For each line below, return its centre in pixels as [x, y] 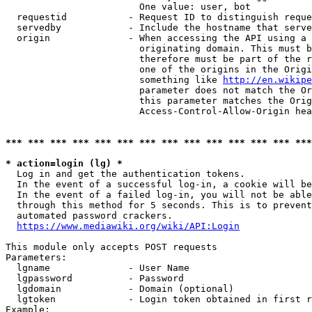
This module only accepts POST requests [111, 247]
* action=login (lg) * [64, 163]
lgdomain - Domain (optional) [120, 289]
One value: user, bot [128, 7]
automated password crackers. [89, 216]
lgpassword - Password [95, 278]
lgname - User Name [97, 268]
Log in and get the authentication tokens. [125, 174]
